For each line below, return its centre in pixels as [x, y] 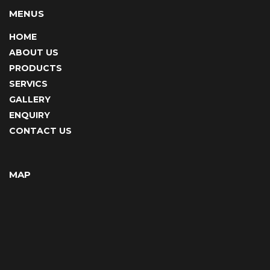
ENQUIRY [30, 115]
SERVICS [28, 84]
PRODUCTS [36, 68]
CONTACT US [40, 131]
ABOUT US [34, 53]
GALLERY [30, 100]
